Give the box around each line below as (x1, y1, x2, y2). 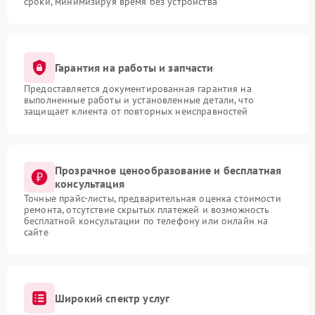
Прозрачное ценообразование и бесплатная (55, 163, 282, 178)
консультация (55, 176, 124, 191)
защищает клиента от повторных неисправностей (24, 105, 248, 118)
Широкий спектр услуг (55, 290, 170, 305)
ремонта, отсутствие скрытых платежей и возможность (24, 203, 270, 217)
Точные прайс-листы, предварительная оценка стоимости (24, 192, 281, 205)
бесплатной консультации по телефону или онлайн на (24, 214, 269, 228)
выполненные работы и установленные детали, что (24, 94, 254, 107)
